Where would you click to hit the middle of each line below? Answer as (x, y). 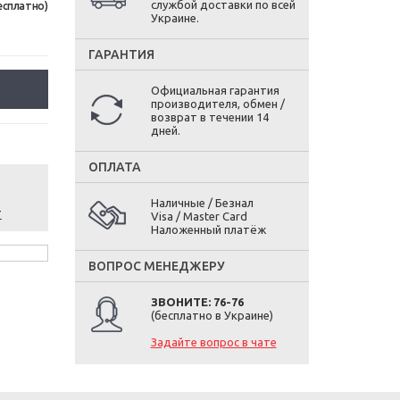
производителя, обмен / (217, 104)
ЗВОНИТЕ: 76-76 (197, 302)
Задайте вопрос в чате (213, 342)
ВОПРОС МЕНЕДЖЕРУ (156, 266)
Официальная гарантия (215, 90)
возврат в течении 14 (209, 117)
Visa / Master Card (199, 216)
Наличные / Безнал (202, 203)
